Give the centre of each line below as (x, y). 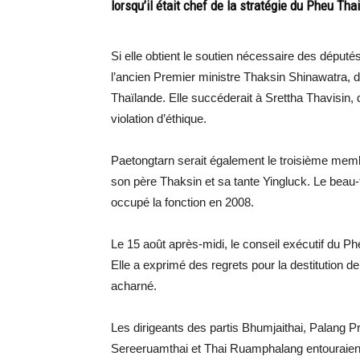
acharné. (134, 286)
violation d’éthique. (159, 119)
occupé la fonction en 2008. (182, 202)
